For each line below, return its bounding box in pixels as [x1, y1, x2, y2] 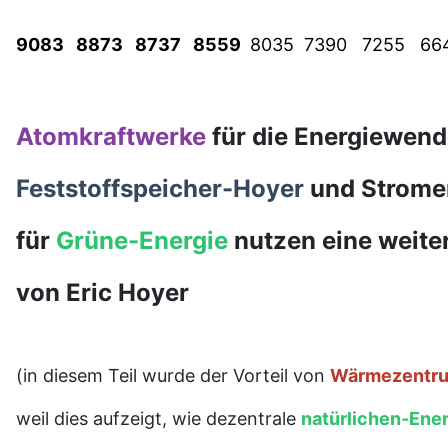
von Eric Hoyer [16, 278, 189, 308]
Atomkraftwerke [16, 122, 206, 152]
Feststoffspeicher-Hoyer [16, 174, 304, 204]
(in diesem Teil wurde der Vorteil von [16, 365, 330, 387]
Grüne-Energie [56, 226, 228, 256]
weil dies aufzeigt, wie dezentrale [16, 408, 301, 430]
